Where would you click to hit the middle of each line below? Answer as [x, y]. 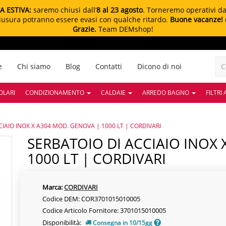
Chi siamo [34, 66]
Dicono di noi [159, 66]
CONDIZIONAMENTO [55, 93]
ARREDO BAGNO [166, 93]
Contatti [108, 66]
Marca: [52, 187]
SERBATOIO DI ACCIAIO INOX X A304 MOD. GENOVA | [31, 143]
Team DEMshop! [125, 29]
